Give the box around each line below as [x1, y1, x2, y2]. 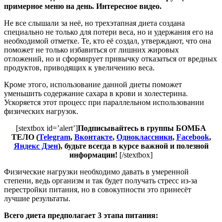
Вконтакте [74, 132, 112, 141]
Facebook [176, 132, 209, 141]
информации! [69, 150, 117, 159]
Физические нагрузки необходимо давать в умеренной [4, 167, 189, 176]
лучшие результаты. [4, 194, 70, 203]
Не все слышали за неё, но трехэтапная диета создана [4, 18, 185, 27]
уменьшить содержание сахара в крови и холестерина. [4, 89, 188, 98]
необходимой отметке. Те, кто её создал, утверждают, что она [4, 36, 211, 45]
